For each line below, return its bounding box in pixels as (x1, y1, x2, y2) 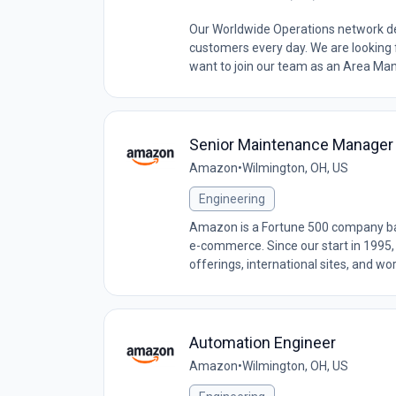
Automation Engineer (189, 333, 336, 352)
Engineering (199, 192, 265, 206)
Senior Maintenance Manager (189, 135, 393, 154)
